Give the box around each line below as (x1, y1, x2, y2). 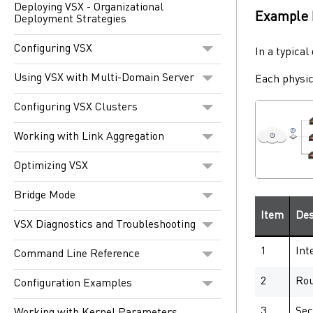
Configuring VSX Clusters (14, 101, 138, 113)
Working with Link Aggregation (14, 131, 164, 143)
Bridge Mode (14, 189, 75, 201)
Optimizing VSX (14, 160, 88, 172)
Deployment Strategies (14, 13, 126, 25)
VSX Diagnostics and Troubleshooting (14, 219, 196, 231)
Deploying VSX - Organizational (14, 1, 163, 13)
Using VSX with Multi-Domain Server (14, 72, 194, 84)
